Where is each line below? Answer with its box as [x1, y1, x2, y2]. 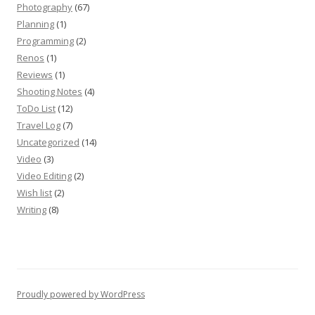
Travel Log [17, 119, 60, 131]
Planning [17, 18, 54, 30]
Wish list [17, 186, 52, 199]
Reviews [17, 68, 53, 81]
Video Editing [17, 169, 72, 182]
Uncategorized [17, 136, 79, 148]
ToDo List [17, 102, 56, 115]
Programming [17, 34, 74, 47]
